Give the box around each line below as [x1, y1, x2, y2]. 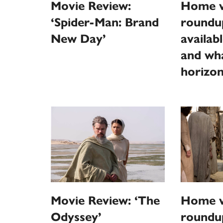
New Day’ [51, 31, 106, 46]
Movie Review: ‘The [51, 193, 160, 209]
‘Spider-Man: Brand [51, 14, 159, 30]
